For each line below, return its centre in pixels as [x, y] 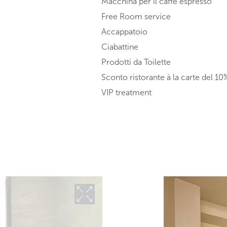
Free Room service [136, 17]
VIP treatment [126, 93]
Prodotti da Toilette [136, 62]
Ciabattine [120, 47]
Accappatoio [124, 32]
